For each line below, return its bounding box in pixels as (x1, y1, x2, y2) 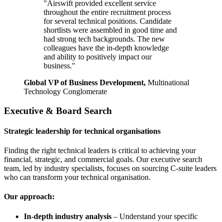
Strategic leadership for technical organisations (4, 126, 161, 135)
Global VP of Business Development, (24, 78, 148, 87)
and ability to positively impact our (44, 52, 152, 61)
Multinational (148, 78, 189, 87)
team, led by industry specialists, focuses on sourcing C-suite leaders (4, 164, 217, 173)
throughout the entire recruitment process (44, 7, 171, 16)
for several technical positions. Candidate (44, 16, 171, 25)
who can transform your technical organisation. (4, 173, 153, 182)
